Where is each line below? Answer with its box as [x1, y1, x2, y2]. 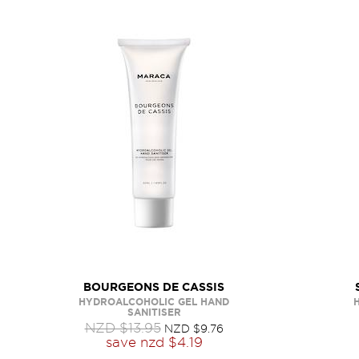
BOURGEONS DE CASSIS [83, 280, 224, 293]
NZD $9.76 [163, 322, 224, 335]
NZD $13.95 [84, 321, 161, 335]
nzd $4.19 [139, 335, 203, 349]
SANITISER [127, 307, 181, 317]
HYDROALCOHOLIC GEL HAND [79, 296, 229, 307]
